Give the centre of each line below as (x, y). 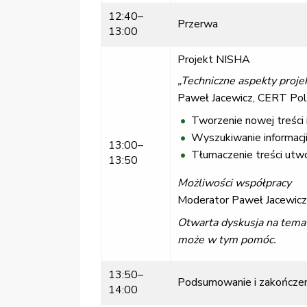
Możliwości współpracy (234, 183)
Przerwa (198, 24)
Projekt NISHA (214, 60)
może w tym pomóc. (227, 240)
